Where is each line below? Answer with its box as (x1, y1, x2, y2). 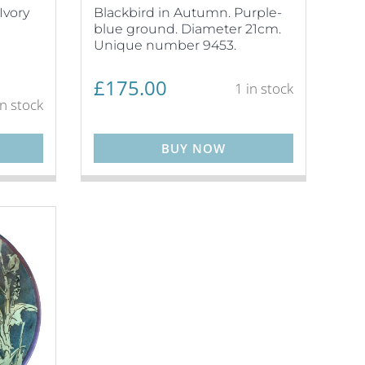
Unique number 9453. (93, 37, 236, 53)
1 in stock (235, 79, 293, 98)
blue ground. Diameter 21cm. (93, 20, 281, 37)
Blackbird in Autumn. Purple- (93, 4, 282, 20)
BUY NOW (161, 139, 226, 156)
